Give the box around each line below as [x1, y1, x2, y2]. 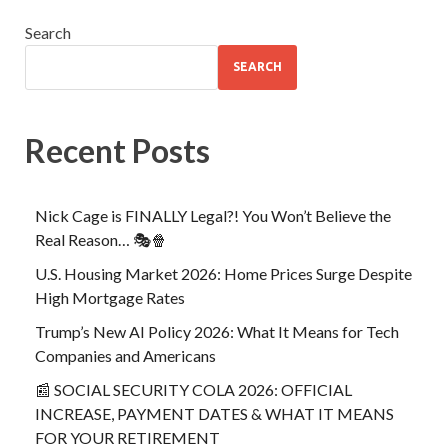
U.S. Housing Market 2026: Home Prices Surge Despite [35, 264, 412, 284]
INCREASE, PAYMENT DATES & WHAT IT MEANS [35, 404, 394, 424]
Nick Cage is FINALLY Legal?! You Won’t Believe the [35, 206, 391, 226]
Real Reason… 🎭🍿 [35, 230, 167, 250]
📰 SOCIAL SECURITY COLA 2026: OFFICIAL [35, 380, 352, 400]
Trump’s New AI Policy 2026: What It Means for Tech [35, 322, 399, 342]
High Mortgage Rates [35, 288, 185, 308]
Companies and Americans [35, 346, 216, 366]
